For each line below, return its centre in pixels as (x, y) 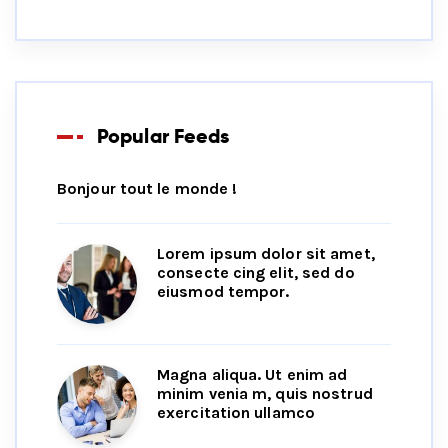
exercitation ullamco (236, 413)
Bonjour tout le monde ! (147, 189)
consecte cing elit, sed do (256, 273)
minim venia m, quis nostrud (265, 394)
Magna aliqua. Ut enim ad (252, 375)
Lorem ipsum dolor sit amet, (266, 254)
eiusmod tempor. (223, 292)
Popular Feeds (163, 136)
